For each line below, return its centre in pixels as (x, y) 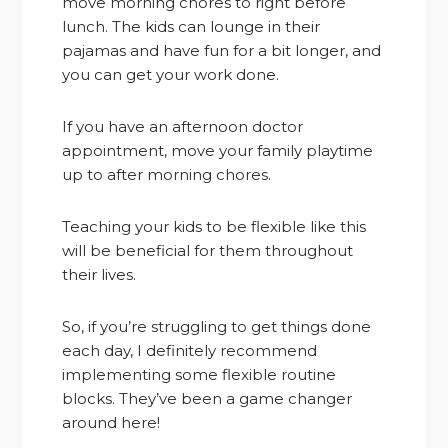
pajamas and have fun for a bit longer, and (222, 50)
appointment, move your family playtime (218, 150)
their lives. (99, 274)
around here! (111, 422)
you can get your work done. (171, 74)
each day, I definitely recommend (190, 350)
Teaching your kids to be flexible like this (214, 226)
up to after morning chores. (167, 174)
